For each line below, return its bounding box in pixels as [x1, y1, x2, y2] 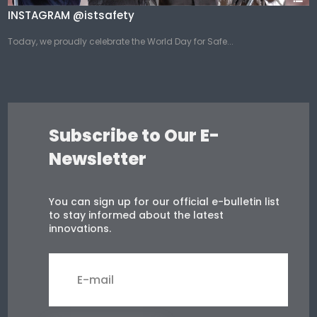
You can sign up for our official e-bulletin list [49, 195, 280, 209]
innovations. [49, 221, 112, 236]
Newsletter [49, 147, 147, 171]
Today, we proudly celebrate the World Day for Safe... [8, 35, 234, 47]
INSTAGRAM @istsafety [8, 8, 135, 23]
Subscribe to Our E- [49, 124, 220, 148]
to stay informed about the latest [49, 208, 224, 223]
